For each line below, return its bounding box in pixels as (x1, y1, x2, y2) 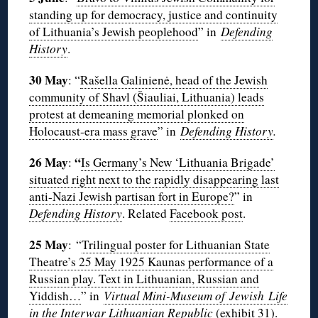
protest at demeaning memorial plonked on (29, 106, 245, 123)
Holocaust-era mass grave (29, 123, 158, 140)
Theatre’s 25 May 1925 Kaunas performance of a (29, 253, 274, 270)
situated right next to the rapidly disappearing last (29, 171, 280, 188)
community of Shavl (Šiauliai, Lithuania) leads (29, 89, 265, 106)
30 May (29, 71, 69, 89)
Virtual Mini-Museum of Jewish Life (104, 287, 288, 305)
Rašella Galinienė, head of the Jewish (80, 72, 268, 89)
